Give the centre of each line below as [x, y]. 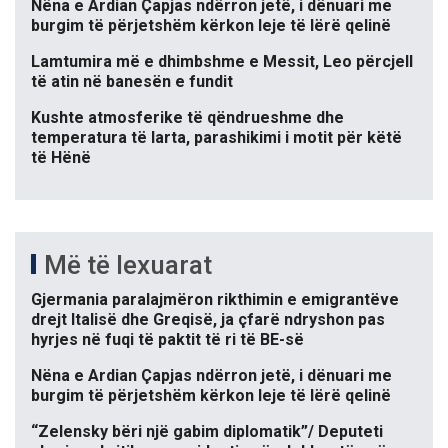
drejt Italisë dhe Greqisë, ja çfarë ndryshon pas [208, 319]
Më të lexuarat [128, 264]
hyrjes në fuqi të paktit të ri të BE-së [167, 339]
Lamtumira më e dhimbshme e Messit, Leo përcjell [222, 61]
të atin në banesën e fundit [132, 81]
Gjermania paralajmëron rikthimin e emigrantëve [215, 299]
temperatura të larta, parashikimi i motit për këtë [216, 137]
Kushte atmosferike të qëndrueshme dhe [187, 117]
